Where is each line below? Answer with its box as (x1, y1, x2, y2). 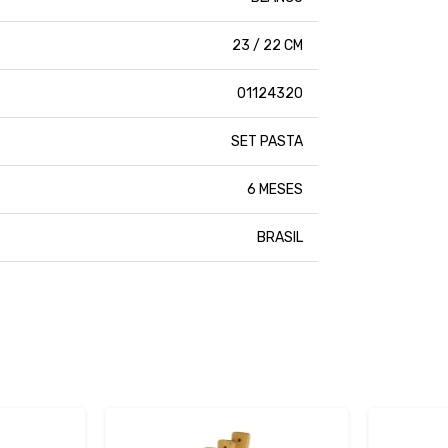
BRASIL (257, 229, 303, 247)
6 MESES (247, 181, 303, 199)
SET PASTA (231, 133, 303, 151)
